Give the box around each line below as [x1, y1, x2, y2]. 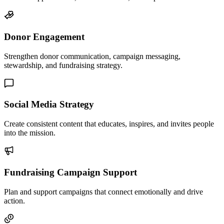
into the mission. [4, 128, 55, 137]
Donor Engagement [4, 31, 84, 42]
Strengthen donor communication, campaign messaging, [4, 51, 180, 60]
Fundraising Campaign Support [4, 166, 137, 177]
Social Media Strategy [4, 99, 94, 110]
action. [4, 196, 25, 205]
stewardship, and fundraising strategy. [4, 60, 122, 69]
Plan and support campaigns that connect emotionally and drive [4, 187, 203, 196]
